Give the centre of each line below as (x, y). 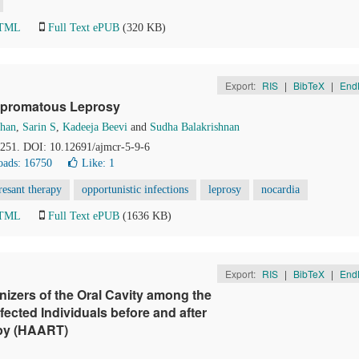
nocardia (280, 190)
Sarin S (39, 127)
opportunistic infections (135, 190)
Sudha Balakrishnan (195, 127)
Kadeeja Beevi (95, 127)
